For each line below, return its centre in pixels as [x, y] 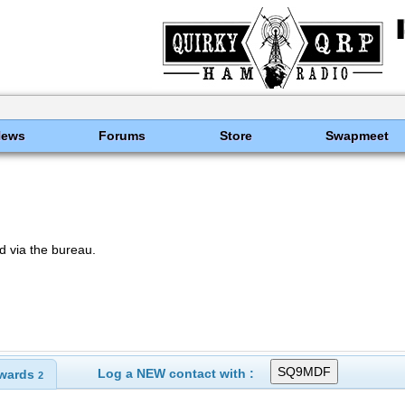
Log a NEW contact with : [175, 374]
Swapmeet [357, 136]
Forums [122, 136]
